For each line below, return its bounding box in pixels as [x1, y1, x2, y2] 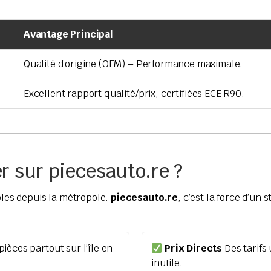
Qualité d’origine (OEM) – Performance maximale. [23, 57, 243, 71]
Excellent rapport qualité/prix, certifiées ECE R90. [23, 87, 244, 100]
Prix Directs [162, 242, 223, 255]
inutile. [151, 256, 183, 270]
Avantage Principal [23, 28, 113, 41]
